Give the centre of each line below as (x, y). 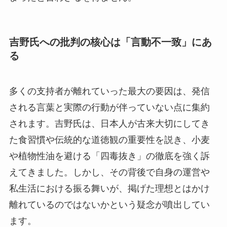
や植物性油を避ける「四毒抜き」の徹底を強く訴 (109, 156)
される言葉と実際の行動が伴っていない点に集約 (109, 107)
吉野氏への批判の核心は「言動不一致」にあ (110, 42)
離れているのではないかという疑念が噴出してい (109, 204)
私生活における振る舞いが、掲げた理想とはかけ (109, 188)
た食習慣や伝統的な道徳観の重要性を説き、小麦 (109, 140)
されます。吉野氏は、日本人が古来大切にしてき (109, 123)
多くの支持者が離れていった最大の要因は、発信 (109, 91)
